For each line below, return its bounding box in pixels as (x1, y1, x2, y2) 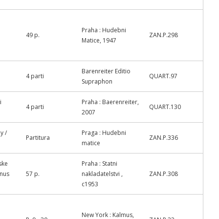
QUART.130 (149, 103, 181, 111)
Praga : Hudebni (82, 129, 126, 137)
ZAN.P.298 (149, 31, 178, 39)
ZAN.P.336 (149, 133, 178, 142)
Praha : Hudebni (82, 26, 126, 34)
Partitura (26, 133, 50, 142)
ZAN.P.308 (149, 170, 178, 178)
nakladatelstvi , (82, 170, 123, 178)
